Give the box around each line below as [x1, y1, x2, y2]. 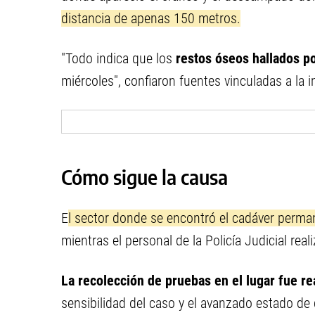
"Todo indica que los [61, 50, 176, 67]
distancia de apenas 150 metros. [61, 10, 240, 27]
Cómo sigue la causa [61, 165, 228, 189]
